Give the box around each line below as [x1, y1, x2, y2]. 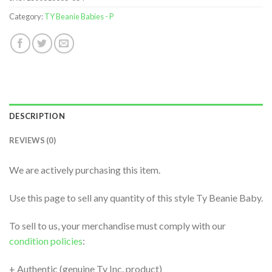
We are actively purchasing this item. [9, 164, 160, 176]
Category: [9, 12, 44, 22]
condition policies [9, 234, 83, 246]
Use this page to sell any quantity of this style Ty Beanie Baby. [9, 191, 263, 203]
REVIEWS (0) [9, 135, 56, 146]
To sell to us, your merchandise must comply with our [9, 219, 226, 231]
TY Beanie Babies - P [44, 12, 114, 22]
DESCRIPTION [9, 111, 65, 121]
